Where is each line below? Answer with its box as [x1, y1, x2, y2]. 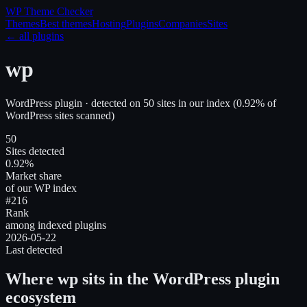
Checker [57, 5, 93, 17]
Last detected [5, 243, 62, 256]
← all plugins [5, 30, 64, 42]
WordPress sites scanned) [5, 109, 114, 121]
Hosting [92, 18, 126, 29]
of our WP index [5, 182, 77, 194]
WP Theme [5, 5, 57, 17]
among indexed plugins [5, 219, 106, 231]
